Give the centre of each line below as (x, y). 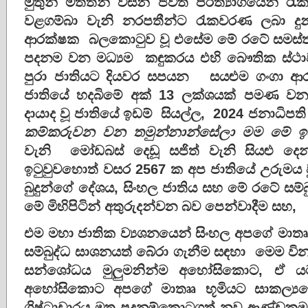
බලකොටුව (121, 39)
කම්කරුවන (59, 132)
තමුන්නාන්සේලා (184, 132)
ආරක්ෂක (52, 39)
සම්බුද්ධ (47, 251)
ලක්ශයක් (209, 95)
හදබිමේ (100, 95)
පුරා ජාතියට (62, 76)
